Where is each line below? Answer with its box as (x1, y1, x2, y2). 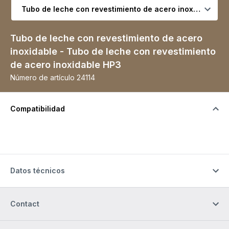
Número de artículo (10, 73, 75, 82)
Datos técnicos (10, 166, 65, 175)
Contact (10, 199, 39, 209)
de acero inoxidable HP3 (10, 59, 121, 71)
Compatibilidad (10, 104, 65, 113)
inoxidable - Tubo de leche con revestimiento (10, 46, 216, 57)
